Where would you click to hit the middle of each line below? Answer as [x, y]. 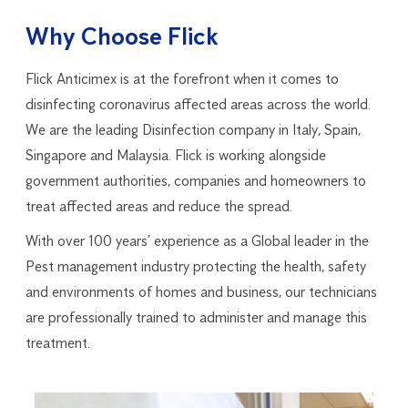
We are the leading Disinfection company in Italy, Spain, [193, 129]
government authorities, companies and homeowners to [196, 180]
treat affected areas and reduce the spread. [159, 206]
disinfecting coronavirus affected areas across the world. [198, 104]
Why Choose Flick [122, 36]
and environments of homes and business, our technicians [201, 291]
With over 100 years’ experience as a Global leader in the [197, 240]
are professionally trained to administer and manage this [196, 317]
